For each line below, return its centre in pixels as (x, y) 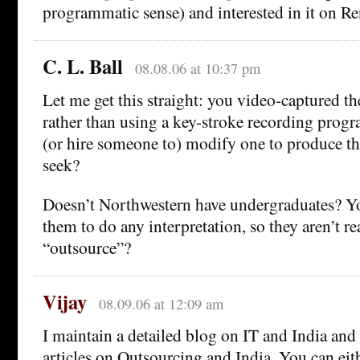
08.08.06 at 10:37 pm (197, 69)
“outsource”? (87, 247)
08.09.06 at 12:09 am (161, 304)
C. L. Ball (83, 67)
